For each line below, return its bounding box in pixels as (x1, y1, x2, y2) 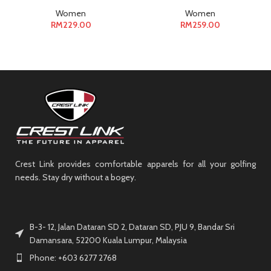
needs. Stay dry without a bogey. (15, 171, 136, 183)
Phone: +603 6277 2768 (30, 252, 117, 263)
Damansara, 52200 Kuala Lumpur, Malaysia (30, 234, 187, 246)
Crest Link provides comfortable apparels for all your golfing (15, 158, 256, 169)
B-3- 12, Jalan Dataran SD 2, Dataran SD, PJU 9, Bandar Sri (30, 221, 235, 232)
